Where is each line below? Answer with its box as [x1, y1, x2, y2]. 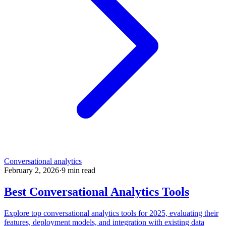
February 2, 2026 [4, 165, 59, 175]
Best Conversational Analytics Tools [4, 185, 189, 198]
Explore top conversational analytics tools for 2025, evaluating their [4, 208, 218, 217]
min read [66, 165, 95, 175]
